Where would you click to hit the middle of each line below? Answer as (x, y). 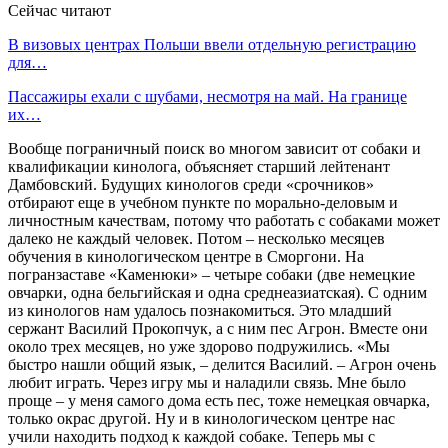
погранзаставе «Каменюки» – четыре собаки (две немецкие (211, 274)
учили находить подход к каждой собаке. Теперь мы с (191, 436)
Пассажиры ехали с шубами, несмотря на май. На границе (207, 96)
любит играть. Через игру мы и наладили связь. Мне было (207, 382)
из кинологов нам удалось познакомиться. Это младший (200, 310)
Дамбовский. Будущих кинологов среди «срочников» (191, 184)
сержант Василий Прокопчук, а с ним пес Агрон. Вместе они (218, 328)
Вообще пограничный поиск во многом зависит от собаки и (214, 148)
